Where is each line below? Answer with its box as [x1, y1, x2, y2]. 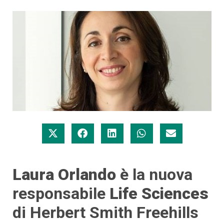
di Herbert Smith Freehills [12, 202, 198, 222]
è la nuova [116, 164, 192, 184]
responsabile [12, 183, 109, 203]
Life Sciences [109, 183, 208, 203]
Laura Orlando [12, 164, 116, 184]
